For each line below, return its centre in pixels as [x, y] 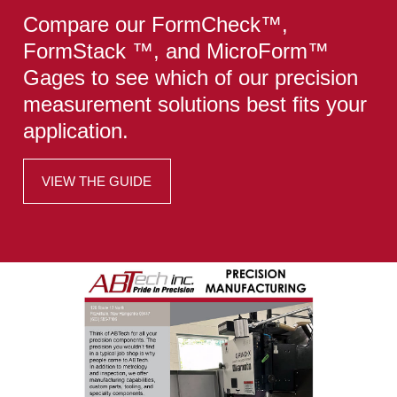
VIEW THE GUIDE [97, 181]
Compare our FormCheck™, [156, 24]
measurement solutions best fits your [195, 104]
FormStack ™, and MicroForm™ [176, 51]
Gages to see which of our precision [191, 77]
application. [79, 130]
